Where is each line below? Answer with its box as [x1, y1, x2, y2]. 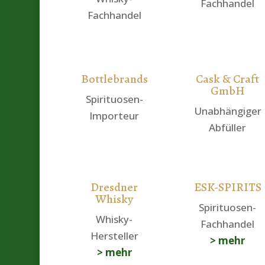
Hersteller [90, 228, 138, 243]
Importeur [89, 109, 140, 123]
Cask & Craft [196, 71, 260, 88]
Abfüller [209, 121, 247, 135]
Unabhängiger [193, 104, 261, 118]
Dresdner [91, 179, 138, 195]
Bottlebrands [80, 71, 148, 88]
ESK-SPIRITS [193, 179, 261, 195]
